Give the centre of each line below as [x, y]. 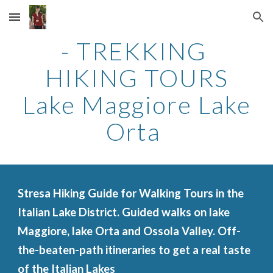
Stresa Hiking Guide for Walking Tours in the [131, 193]
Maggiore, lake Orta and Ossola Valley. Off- [129, 231]
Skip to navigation [225, 23]
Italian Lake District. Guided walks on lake [124, 212]
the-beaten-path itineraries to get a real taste [134, 250]
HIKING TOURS [136, 78]
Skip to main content [53, 23]
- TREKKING [136, 51]
